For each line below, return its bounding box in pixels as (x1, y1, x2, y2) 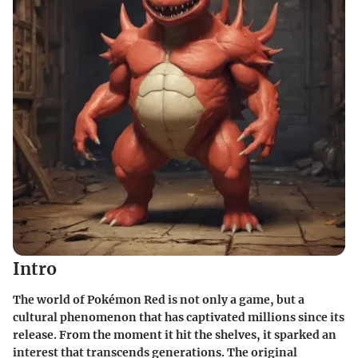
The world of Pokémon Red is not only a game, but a (13, 292, 304, 307)
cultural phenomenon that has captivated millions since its (13, 309, 344, 324)
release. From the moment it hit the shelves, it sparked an (13, 327, 336, 342)
